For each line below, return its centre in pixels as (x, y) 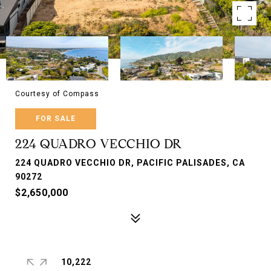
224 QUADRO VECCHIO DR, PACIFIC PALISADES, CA (130, 163)
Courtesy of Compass (57, 94)
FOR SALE (56, 119)
